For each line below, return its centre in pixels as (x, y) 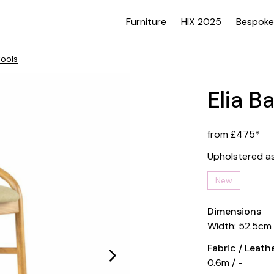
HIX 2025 (201, 22)
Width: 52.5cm (240, 226)
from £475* (234, 134)
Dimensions (235, 211)
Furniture (146, 22)
